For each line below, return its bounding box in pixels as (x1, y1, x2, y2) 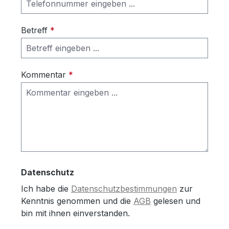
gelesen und (151, 195, 200, 206)
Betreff (21, 25, 50, 35)
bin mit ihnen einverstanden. (21, 208, 130, 218)
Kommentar (21, 69, 68, 80)
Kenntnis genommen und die (21, 195, 133, 206)
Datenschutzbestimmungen (71, 183, 177, 194)
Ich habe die (21, 183, 71, 194)
